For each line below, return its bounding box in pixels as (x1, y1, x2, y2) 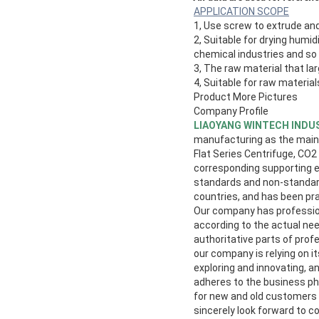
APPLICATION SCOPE (194, 6, 289, 18)
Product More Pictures (194, 91, 298, 103)
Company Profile (194, 105, 268, 117)
